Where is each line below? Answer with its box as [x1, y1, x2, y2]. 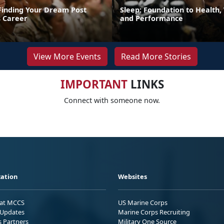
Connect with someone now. [64, 95, 160, 105]
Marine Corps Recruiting [118, 207, 190, 216]
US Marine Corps [118, 197, 167, 207]
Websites [118, 171, 147, 181]
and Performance [120, 13, 183, 23]
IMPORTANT [60, 76, 127, 92]
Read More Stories [120, 50, 191, 62]
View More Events [33, 50, 101, 62]
